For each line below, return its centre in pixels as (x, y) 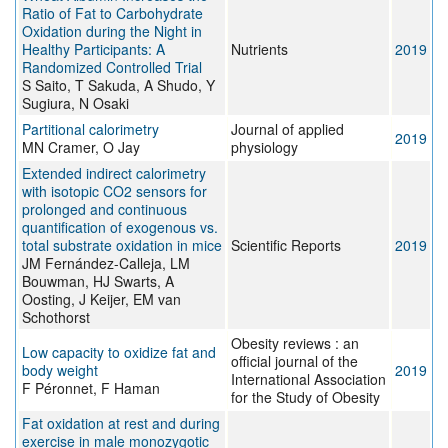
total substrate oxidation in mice (122, 245)
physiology (264, 147)
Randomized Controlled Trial (112, 67)
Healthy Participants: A (93, 49)
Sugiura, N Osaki (75, 103)
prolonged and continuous (104, 209)
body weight (60, 370)
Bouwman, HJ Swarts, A (98, 281)
